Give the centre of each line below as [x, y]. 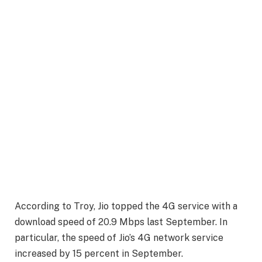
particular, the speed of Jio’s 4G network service [119, 238]
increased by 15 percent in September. [99, 254]
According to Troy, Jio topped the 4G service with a [126, 206]
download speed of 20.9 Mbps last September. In [121, 222]
